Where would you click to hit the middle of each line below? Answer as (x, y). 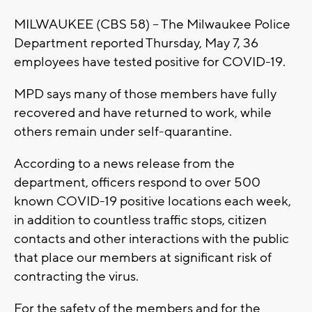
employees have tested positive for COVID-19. (151, 62)
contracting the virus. (78, 277)
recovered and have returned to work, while (143, 113)
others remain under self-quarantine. (123, 132)
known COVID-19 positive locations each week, (153, 202)
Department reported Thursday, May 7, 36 (136, 44)
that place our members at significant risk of (143, 258)
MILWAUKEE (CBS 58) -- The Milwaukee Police (152, 25)
